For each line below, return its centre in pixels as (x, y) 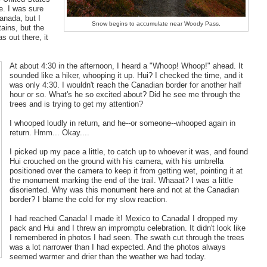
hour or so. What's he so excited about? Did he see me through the (125, 95)
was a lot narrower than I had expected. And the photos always (117, 247)
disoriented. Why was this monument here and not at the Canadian (124, 190)
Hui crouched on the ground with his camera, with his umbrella (116, 162)
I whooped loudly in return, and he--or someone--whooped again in (122, 123)
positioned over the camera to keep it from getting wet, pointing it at (126, 171)
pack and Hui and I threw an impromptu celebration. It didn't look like (127, 228)
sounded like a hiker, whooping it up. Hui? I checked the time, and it (126, 76)
